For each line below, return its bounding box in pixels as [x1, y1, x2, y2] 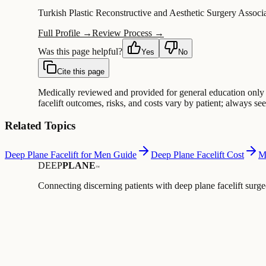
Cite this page [57, 66, 104, 76]
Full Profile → [38, 27, 92, 38]
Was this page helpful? [38, 46, 122, 56]
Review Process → [92, 27, 164, 38]
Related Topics [5, 119, 75, 132]
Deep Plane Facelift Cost [151, 150, 244, 160]
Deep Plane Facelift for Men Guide [5, 150, 137, 160]
